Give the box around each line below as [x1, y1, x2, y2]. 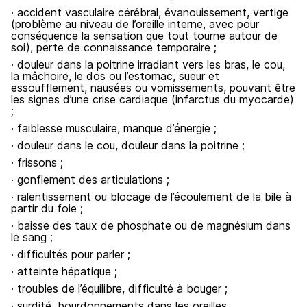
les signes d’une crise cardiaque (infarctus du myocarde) [11, 93, 294, 106]
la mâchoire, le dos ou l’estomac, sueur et [11, 69, 219, 83]
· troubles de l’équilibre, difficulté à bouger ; [11, 282, 228, 295]
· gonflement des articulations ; [11, 173, 169, 186]
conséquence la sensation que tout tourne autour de [11, 29, 278, 42]
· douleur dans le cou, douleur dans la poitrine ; [11, 138, 245, 152]
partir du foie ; [11, 201, 83, 215]
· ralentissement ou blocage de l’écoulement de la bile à [11, 190, 291, 204]
